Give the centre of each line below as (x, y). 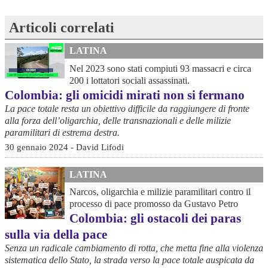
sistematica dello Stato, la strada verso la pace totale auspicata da (130, 260)
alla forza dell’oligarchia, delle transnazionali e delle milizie (118, 120)
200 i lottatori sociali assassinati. (130, 80)
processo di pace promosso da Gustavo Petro (154, 204)
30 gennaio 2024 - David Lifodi (64, 147)
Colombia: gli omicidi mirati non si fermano (125, 95)
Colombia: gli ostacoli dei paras (155, 218)
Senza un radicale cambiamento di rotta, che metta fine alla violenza (134, 248)
